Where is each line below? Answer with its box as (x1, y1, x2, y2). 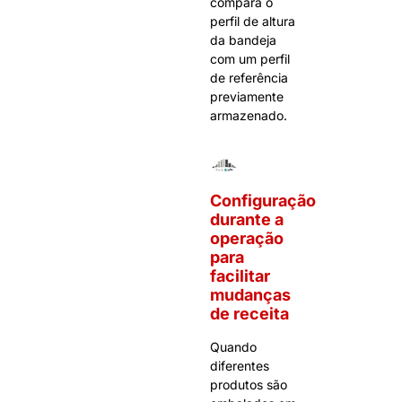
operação (210, 229, 284, 249)
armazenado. (210, 107, 287, 123)
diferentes (210, 358, 269, 374)
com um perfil (210, 50, 290, 66)
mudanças (210, 285, 291, 305)
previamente (210, 88, 284, 104)
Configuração (210, 191, 316, 211)
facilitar (210, 267, 270, 286)
